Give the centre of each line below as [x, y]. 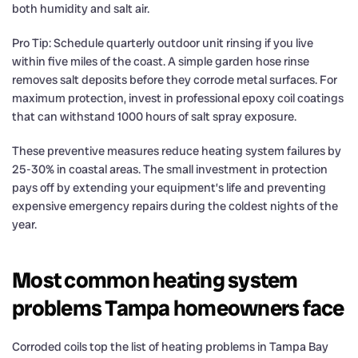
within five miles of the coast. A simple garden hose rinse [161, 61]
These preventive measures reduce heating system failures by [177, 151]
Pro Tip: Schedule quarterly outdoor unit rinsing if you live [163, 43]
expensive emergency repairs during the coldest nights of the [175, 206]
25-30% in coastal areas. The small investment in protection [170, 169]
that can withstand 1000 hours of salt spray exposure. [154, 116]
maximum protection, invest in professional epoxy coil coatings [178, 98]
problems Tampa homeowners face [178, 308]
